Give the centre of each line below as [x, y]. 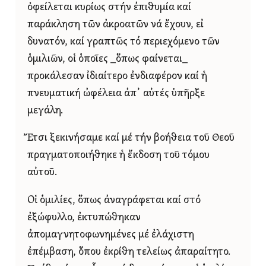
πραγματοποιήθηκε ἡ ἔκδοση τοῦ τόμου [118, 156]
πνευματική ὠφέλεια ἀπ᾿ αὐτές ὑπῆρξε [116, 93]
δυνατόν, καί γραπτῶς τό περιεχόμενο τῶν [123, 42]
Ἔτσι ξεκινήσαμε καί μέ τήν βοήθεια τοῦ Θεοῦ [131, 138]
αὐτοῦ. [42, 173]
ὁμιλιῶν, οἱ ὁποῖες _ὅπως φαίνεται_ [107, 59]
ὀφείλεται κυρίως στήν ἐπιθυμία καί [109, 7]
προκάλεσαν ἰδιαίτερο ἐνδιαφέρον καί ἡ [117, 76]
